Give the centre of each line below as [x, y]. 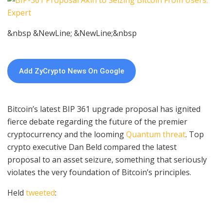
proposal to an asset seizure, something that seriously [107, 160]
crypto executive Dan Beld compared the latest [92, 147]
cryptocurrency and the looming [67, 135]
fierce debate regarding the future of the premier [97, 122]
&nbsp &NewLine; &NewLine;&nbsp [72, 33]
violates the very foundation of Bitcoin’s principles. [99, 173]
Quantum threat [156, 135]
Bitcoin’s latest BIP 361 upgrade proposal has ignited [104, 109]
